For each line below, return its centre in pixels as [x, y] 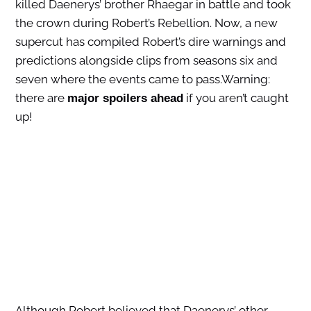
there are [41, 98]
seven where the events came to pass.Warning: [142, 79]
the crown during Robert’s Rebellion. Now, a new [146, 23]
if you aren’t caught [236, 98]
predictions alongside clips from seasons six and [146, 61]
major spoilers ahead [125, 99]
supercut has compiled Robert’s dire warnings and [150, 42]
